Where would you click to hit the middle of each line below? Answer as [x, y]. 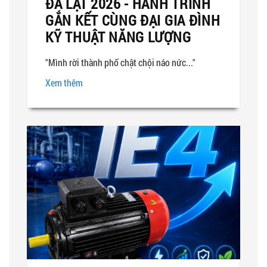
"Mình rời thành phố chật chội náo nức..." [121, 62]
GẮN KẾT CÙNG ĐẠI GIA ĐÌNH [133, 20]
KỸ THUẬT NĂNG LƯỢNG [118, 37]
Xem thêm [64, 82]
